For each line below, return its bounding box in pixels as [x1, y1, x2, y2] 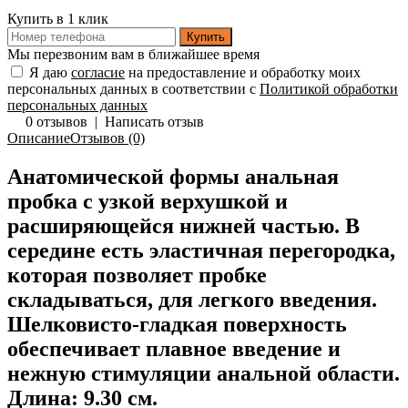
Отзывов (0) [70, 130, 145, 147]
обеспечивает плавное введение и [7, 337, 341, 362]
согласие [71, 65, 125, 81]
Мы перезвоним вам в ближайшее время [7, 46, 260, 63]
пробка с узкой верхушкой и [7, 189, 288, 214]
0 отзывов [25, 114, 87, 130]
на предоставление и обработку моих [125, 65, 361, 81]
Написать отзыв [105, 114, 204, 130]
